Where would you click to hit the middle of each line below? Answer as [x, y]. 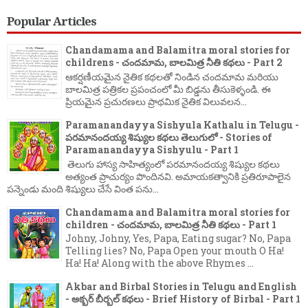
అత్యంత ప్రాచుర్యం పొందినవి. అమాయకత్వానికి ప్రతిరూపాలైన [178, 176]
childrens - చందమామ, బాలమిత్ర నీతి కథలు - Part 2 [174, 62]
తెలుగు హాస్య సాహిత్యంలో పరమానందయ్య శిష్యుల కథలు [173, 164]
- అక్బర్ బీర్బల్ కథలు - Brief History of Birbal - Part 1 [183, 299]
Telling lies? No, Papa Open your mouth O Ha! [175, 251]
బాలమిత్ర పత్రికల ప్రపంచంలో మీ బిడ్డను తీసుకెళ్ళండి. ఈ [168, 89]
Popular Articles [52, 21]
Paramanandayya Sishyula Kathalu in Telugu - [182, 124]
